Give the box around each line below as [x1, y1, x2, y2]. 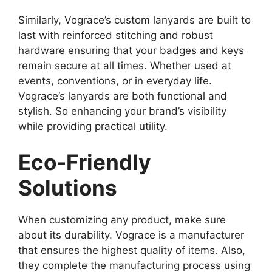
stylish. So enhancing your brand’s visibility [18, 104, 226, 117]
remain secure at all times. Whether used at [18, 59, 231, 72]
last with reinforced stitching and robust [18, 29, 213, 41]
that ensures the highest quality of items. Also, [18, 244, 245, 257]
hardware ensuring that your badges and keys [18, 44, 244, 56]
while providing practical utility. [18, 120, 168, 132]
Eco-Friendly [18, 149, 151, 175]
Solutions [18, 175, 117, 201]
